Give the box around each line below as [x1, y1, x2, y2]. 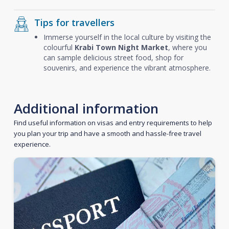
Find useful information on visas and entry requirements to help [13, 118, 212, 127]
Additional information [13, 99, 158, 118]
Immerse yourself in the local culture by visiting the [43, 32, 211, 42]
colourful [43, 42, 75, 52]
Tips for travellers [34, 16, 114, 29]
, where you [168, 42, 207, 52]
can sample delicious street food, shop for [43, 53, 184, 62]
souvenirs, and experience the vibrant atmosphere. [43, 63, 211, 73]
